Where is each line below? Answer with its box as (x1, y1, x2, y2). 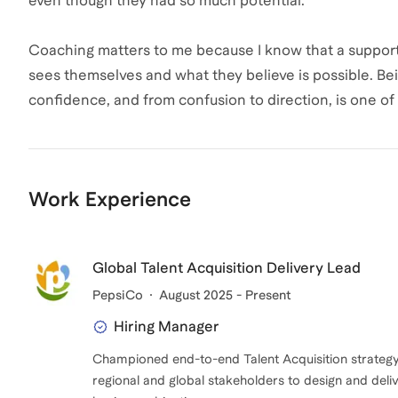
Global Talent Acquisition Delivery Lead (92, 259, 361, 276)
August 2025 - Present (159, 287, 291, 302)
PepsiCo (92, 287, 143, 302)
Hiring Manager (114, 317, 219, 335)
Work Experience (28, 187, 191, 211)
